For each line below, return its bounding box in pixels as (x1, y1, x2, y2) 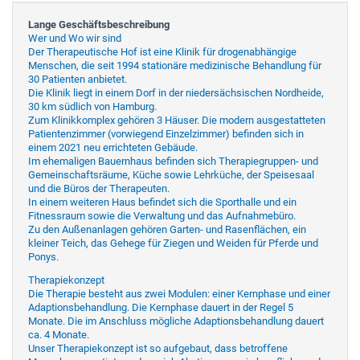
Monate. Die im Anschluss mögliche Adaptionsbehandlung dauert (28, 314, 324, 327)
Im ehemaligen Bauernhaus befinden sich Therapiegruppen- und (28, 154, 318, 167)
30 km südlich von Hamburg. (28, 100, 157, 112)
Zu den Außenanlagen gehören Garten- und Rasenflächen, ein (28, 223, 306, 235)
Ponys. (28, 250, 59, 263)
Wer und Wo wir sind (28, 31, 121, 44)
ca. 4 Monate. (28, 328, 89, 341)
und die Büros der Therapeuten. (28, 182, 170, 194)
